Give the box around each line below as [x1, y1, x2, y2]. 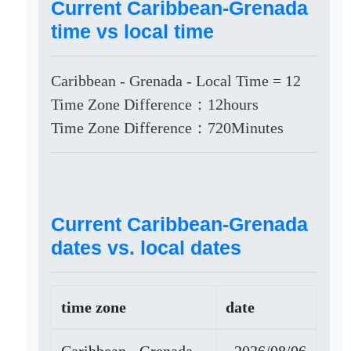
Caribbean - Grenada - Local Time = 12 [51, 72, 302, 89]
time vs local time [51, 20, 215, 42]
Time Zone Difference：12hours [51, 96, 259, 113]
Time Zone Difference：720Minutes [51, 119, 284, 136]
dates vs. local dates [51, 237, 242, 259]
